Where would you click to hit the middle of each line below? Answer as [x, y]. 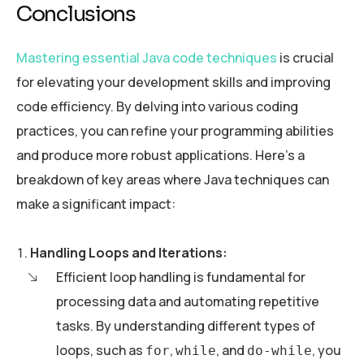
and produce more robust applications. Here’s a [160, 156]
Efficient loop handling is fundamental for [181, 277]
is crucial [305, 58]
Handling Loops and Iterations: [129, 253]
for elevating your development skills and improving [173, 82]
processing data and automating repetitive [188, 302]
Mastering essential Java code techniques [147, 58]
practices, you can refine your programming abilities [175, 131]
